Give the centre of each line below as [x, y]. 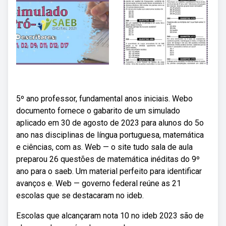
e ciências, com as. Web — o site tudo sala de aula [104, 147]
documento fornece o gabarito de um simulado [98, 111]
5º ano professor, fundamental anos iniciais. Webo [104, 99]
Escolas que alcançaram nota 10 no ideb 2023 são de [110, 216]
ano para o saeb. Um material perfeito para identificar [109, 171]
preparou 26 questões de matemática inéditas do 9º [108, 159]
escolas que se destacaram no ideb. [80, 195]
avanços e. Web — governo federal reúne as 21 [99, 183]
